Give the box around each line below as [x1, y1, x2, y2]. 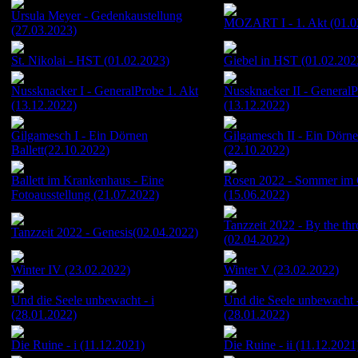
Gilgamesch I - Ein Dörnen [11, 128, 148, 142]
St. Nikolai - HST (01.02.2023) [11, 53, 169, 67]
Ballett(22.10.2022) [11, 142, 109, 157]
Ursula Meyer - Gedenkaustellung [11, 8, 182, 22]
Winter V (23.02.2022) [224, 262, 339, 276]
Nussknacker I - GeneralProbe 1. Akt [11, 83, 198, 97]
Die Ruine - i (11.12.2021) [11, 337, 145, 352]
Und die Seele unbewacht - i [11, 292, 154, 307]
